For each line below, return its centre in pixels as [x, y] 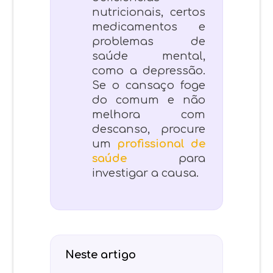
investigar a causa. [146, 173]
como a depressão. [149, 70]
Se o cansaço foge [149, 85]
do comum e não [149, 100]
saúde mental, [149, 56]
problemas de [149, 41]
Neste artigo [101, 254]
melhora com [149, 114]
